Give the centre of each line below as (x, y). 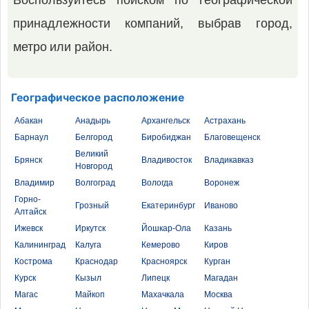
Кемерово (161, 245)
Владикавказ (229, 160)
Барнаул (31, 137)
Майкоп (90, 295)
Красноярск (164, 261)
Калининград (40, 245)
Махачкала (163, 295)
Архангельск (166, 121)
